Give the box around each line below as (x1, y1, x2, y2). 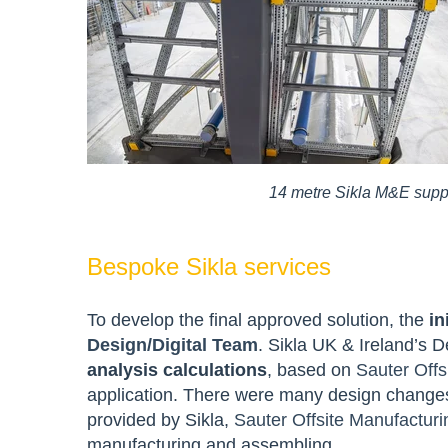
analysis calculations (87, 359, 267, 380)
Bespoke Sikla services (87, 252, 331, 280)
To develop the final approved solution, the (87, 309, 429, 330)
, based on (267, 359, 356, 380)
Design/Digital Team (87, 334, 258, 355)
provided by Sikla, (87, 409, 234, 430)
